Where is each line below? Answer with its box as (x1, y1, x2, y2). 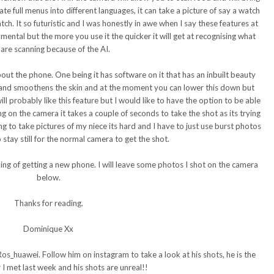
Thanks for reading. (13, 198, 83, 209)
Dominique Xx (23, 224, 73, 234)
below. (36, 172, 61, 183)
